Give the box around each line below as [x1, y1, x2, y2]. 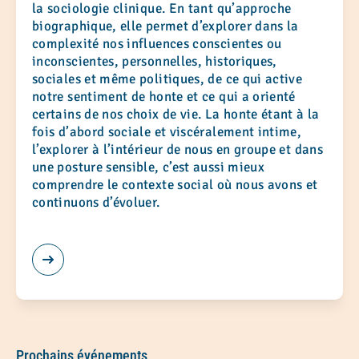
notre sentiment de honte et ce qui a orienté [32, 88, 296, 106]
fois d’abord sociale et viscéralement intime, [32, 123, 302, 141]
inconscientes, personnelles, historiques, [32, 53, 277, 71]
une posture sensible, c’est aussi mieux [32, 159, 265, 176]
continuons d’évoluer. [32, 194, 162, 212]
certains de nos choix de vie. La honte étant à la [32, 106, 320, 123]
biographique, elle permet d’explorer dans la [32, 18, 299, 35]
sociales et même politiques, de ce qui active [32, 71, 303, 88]
